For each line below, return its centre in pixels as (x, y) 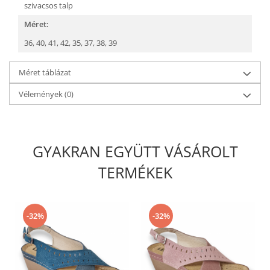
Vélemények (42, 94)
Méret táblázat (45, 72)
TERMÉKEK (135, 172)
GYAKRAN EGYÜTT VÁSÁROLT (135, 151)
